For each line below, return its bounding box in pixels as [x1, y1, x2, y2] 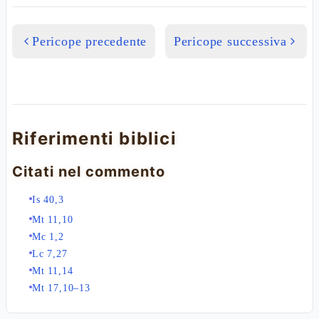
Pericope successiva [173, 34, 287, 48]
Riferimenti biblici [12, 128, 177, 149]
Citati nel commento [12, 163, 165, 180]
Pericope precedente [32, 34, 147, 48]
